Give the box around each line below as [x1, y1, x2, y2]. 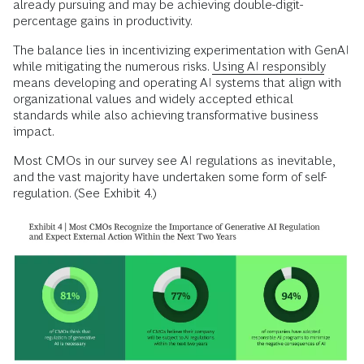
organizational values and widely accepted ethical [13, 92, 293, 106]
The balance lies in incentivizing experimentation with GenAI [13, 43, 349, 58]
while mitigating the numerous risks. [13, 59, 212, 74]
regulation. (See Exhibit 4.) [13, 186, 157, 201]
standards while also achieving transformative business [13, 108, 318, 123]
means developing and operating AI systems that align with [13, 76, 341, 90]
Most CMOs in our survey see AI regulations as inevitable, [13, 154, 335, 168]
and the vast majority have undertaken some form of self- [13, 170, 327, 184]
